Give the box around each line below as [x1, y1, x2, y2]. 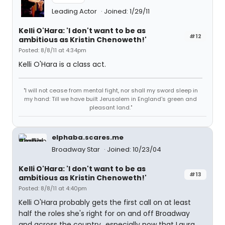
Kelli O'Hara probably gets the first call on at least [19, 197, 191, 207]
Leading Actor [52, 7, 98, 16]
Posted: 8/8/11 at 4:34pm [19, 46, 86, 54]
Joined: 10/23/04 [107, 145, 161, 154]
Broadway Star [52, 145, 101, 154]
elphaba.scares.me [52, 133, 124, 142]
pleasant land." [89, 103, 132, 111]
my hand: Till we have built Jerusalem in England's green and [24, 95, 197, 103]
